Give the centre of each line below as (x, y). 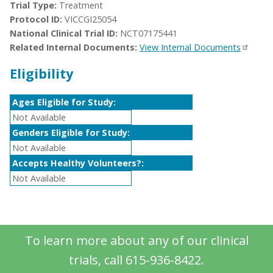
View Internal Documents (190, 48)
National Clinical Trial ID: (64, 34)
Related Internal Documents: (73, 48)
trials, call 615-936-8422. (136, 260)
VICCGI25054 (90, 19)
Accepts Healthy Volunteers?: (78, 163)
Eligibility (41, 73)
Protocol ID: (36, 19)
